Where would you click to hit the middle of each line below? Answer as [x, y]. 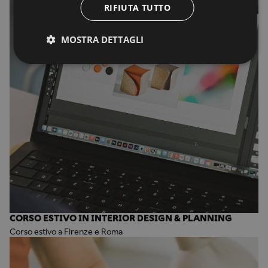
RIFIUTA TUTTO [137, 7]
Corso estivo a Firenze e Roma [66, 232]
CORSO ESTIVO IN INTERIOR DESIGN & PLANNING [121, 218]
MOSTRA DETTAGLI [102, 39]
